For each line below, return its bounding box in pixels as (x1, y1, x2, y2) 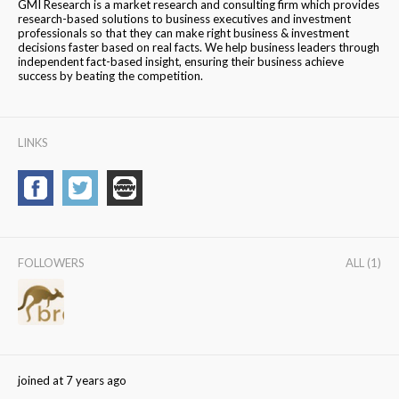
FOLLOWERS (18, 256, 85, 271)
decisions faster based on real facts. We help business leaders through (18, 40, 379, 55)
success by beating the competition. (18, 69, 203, 84)
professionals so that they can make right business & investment (18, 26, 349, 41)
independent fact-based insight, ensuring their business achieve (18, 54, 344, 69)
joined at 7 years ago (18, 373, 126, 388)
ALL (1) (346, 256, 381, 271)
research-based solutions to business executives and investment (18, 12, 351, 27)
